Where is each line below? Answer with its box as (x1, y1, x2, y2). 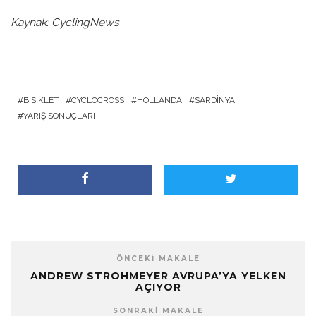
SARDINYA (195, 95, 235, 105)
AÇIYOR (135, 280, 181, 293)
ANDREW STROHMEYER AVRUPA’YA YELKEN (30, 269, 286, 282)
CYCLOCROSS (71, 95, 124, 105)
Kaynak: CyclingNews (11, 16, 119, 30)
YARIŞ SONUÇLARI (23, 110, 95, 121)
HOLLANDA (137, 95, 182, 105)
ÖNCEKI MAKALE (116, 253, 200, 263)
